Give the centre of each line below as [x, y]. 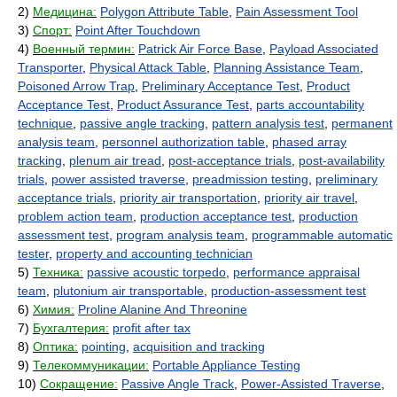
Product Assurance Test [183, 105]
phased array [309, 142]
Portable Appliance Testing [226, 365]
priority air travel [309, 198]
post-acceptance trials [230, 160]
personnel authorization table [183, 142]
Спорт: [52, 30]
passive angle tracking [142, 123]
